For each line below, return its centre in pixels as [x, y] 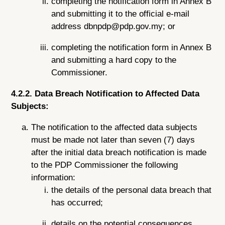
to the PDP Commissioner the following [105, 165]
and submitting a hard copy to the [114, 60]
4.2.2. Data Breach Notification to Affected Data [105, 94]
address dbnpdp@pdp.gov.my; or [114, 27]
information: [53, 177]
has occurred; [77, 202]
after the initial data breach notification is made [119, 152]
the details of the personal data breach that [132, 190]
